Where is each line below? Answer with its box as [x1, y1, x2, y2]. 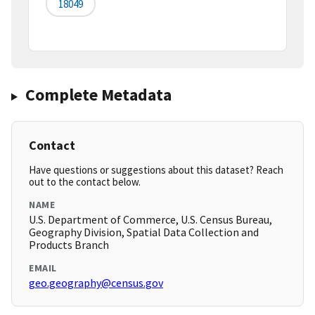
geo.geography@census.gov [29, 276, 163, 290]
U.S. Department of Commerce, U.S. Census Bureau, [29, 212, 272, 227]
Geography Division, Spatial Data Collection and [29, 225, 259, 240]
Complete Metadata [25, 84, 172, 106]
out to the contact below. [29, 175, 141, 189]
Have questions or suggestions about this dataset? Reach [29, 163, 283, 177]
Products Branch [29, 238, 109, 252]
